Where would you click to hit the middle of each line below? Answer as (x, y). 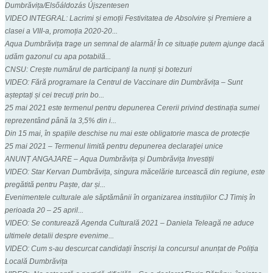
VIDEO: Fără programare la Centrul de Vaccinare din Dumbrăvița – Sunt (124, 82)
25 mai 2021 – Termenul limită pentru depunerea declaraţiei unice (114, 146)
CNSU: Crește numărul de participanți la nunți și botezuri (98, 69)
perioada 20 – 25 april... (44, 210)
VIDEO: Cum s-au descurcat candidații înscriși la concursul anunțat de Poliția (132, 248)
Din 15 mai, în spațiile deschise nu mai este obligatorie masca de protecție (127, 133)
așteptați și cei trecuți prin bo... (55, 95)
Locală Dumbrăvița (36, 261)
